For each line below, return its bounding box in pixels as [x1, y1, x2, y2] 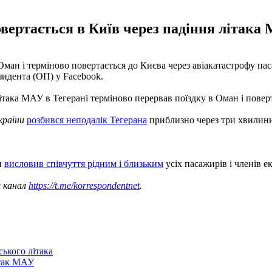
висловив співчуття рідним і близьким [4, 158, 163, 169]
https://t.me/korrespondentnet [29, 180, 140, 191]
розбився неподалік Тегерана [27, 114, 147, 125]
